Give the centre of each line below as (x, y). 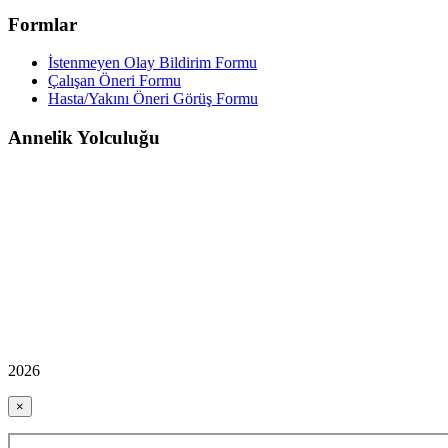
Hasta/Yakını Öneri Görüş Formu (153, 99)
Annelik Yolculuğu (84, 138)
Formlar (42, 24)
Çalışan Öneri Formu (114, 81)
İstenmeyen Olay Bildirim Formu (152, 63)
